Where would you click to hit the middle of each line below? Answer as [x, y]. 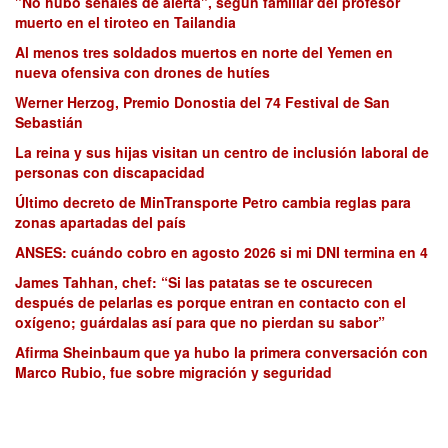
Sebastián [49, 122]
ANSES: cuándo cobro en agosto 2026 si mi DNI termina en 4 [221, 252]
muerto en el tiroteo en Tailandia [125, 22]
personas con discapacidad [110, 172]
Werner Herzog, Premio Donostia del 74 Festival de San [202, 102]
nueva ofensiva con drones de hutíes [142, 72]
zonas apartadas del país [100, 222]
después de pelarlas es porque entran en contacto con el [210, 302]
